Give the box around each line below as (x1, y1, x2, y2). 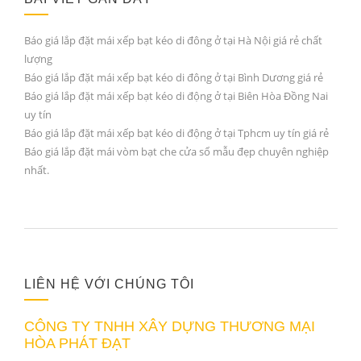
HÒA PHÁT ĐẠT (24, 335, 131, 351)
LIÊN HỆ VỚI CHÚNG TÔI (24, 277, 194, 291)
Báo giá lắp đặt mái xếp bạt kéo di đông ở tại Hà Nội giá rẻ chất (24, 33, 322, 48)
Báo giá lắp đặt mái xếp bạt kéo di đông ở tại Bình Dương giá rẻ (24, 70, 323, 85)
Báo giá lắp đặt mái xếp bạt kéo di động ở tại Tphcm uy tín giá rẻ (24, 126, 329, 140)
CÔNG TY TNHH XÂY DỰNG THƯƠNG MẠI (24, 318, 315, 334)
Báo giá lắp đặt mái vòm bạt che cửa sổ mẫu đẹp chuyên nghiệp (24, 144, 329, 159)
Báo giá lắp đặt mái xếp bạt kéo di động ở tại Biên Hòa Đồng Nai (24, 89, 328, 103)
